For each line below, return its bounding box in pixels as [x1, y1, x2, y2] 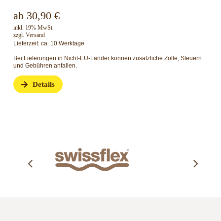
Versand [21, 32, 41, 39]
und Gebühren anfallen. [9, 62, 73, 70]
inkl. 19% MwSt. [9, 24, 50, 32]
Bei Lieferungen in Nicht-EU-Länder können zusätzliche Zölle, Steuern [9, 55, 198, 62]
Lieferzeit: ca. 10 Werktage [9, 40, 80, 47]
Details [29, 80, 51, 89]
